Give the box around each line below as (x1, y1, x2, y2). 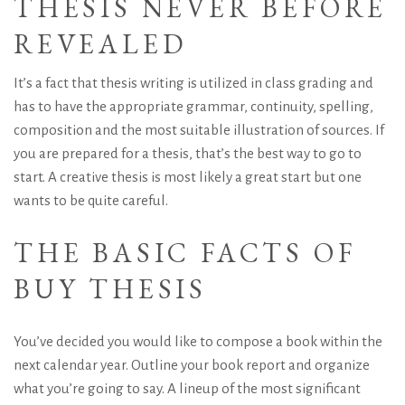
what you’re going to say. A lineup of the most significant (14, 381, 361, 396)
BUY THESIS (14, 271, 208, 306)
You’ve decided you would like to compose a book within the (14, 334, 382, 349)
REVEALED (14, 26, 188, 61)
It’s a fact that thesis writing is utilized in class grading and (14, 75, 373, 90)
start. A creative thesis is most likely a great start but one (14, 169, 362, 184)
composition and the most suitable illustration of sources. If (14, 122, 384, 137)
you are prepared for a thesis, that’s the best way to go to (14, 146, 362, 161)
